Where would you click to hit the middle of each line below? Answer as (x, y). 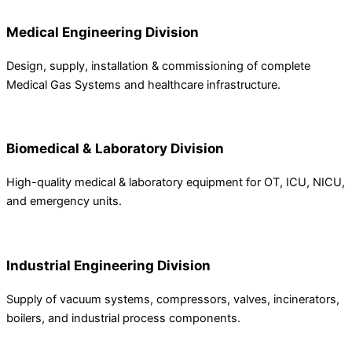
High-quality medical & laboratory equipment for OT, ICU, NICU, (176, 183)
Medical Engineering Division (103, 31)
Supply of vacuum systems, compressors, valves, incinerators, (173, 300)
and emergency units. (64, 202)
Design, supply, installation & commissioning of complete (158, 66)
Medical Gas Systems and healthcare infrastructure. (143, 84)
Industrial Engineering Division (108, 266)
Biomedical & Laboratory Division (115, 148)
